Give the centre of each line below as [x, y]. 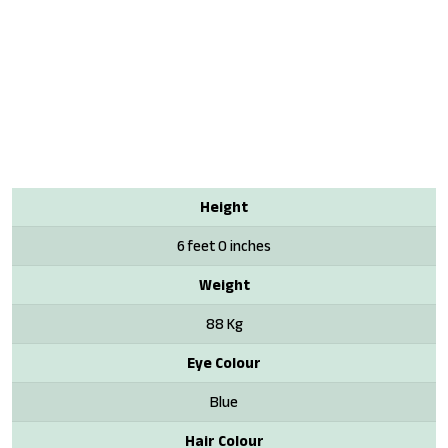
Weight [224, 284]
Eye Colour [224, 362]
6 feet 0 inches [224, 245]
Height [224, 206]
